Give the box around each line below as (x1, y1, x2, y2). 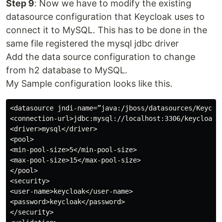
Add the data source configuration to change (6, 52, 195, 62)
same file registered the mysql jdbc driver (6, 38, 179, 49)
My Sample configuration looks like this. (6, 78, 172, 89)
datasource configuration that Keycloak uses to (6, 11, 205, 22)
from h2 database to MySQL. (6, 65, 127, 75)
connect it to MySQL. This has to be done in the (6, 25, 207, 35)
